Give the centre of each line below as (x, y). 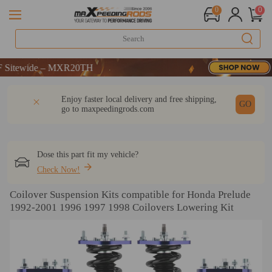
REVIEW (168, 89)
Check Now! (59, 170)
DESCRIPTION (46, 89)
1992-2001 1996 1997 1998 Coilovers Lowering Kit (122, 207)
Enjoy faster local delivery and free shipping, (139, 99)
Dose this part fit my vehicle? (88, 155)
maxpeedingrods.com (117, 109)
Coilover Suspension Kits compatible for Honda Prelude (130, 195)
